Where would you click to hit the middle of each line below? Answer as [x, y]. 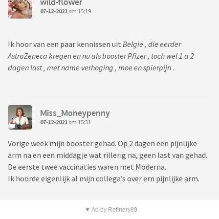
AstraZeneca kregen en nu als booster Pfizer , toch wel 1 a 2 [101, 56]
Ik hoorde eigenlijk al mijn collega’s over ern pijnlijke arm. [104, 179]
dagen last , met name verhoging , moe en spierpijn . [91, 68]
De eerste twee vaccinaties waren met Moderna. [87, 167]
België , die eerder [152, 44]
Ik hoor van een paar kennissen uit [65, 44]
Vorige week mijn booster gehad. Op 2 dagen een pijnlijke [102, 143]
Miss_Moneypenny [75, 113]
